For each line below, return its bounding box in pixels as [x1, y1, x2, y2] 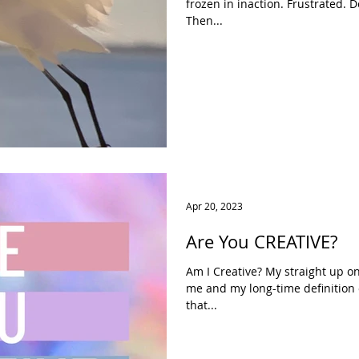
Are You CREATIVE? [186, 229, 337, 253]
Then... [186, 13, 223, 28]
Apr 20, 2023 [186, 199, 243, 212]
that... [186, 296, 217, 313]
